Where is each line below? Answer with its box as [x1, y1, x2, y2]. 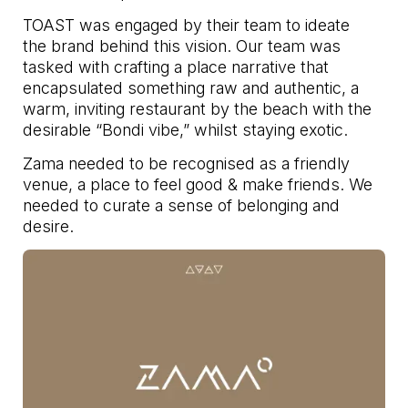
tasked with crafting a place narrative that [23, 56, 330, 76]
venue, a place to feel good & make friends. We [23, 175, 373, 194]
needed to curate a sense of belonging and [23, 196, 341, 215]
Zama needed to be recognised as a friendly [23, 154, 351, 173]
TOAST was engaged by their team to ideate [23, 15, 351, 35]
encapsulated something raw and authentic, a [23, 77, 360, 97]
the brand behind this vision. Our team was [23, 36, 342, 56]
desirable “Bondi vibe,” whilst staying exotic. [23, 119, 349, 139]
